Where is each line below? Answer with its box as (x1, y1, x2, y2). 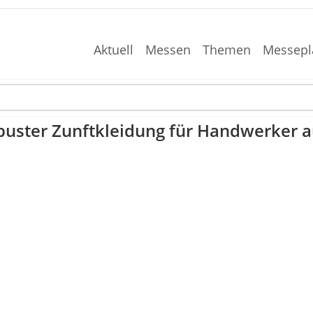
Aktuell (94, 41, 134, 58)
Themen (202, 41, 251, 58)
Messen (145, 41, 191, 58)
